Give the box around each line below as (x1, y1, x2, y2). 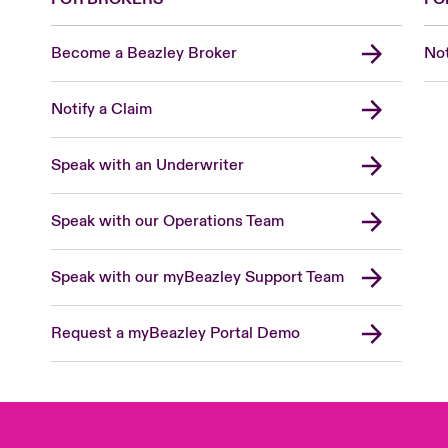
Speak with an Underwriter (51, 155, 245, 176)
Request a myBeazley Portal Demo (51, 323, 301, 344)
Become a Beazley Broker (51, 43, 238, 64)
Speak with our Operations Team (51, 211, 285, 232)
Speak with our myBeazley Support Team (51, 267, 345, 288)
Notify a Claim (51, 99, 153, 120)
